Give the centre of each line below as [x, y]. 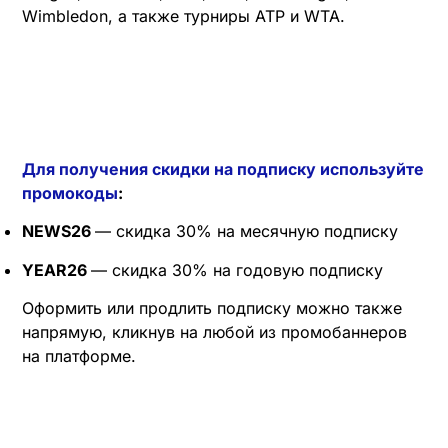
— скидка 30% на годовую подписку [237, 269]
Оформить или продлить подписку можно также [212, 307]
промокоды [70, 192]
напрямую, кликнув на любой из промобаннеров [214, 331]
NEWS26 [58, 231]
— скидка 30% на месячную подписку [246, 231]
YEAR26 [56, 269]
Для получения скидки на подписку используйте [223, 168]
